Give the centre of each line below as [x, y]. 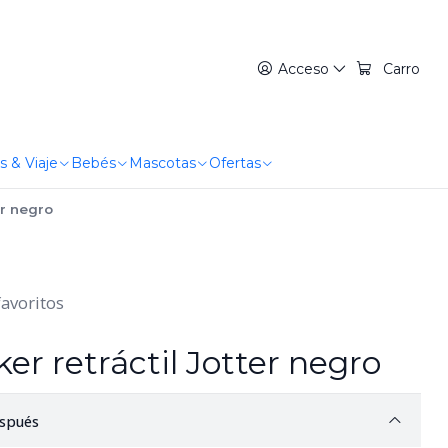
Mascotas [162, 163]
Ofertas [234, 163]
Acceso [303, 69]
